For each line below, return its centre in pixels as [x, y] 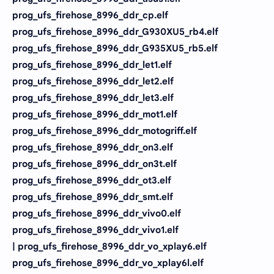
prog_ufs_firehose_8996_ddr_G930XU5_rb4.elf [115, 31]
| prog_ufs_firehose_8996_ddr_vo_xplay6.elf [109, 246]
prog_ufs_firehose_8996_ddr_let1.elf [92, 65]
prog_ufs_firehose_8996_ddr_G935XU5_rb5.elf [115, 48]
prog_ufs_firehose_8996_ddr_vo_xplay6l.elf [108, 263]
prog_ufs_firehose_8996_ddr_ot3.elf [92, 180]
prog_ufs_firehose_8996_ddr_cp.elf [90, 15]
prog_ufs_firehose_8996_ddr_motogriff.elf [105, 131]
